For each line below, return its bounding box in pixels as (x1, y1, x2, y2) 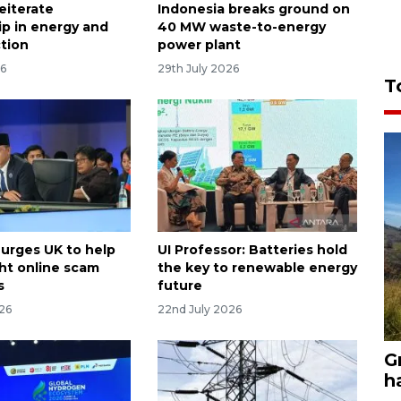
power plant (157, 36, 241, 53)
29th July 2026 (157, 61, 239, 75)
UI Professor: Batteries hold (157, 242, 347, 259)
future (157, 277, 202, 294)
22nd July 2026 (157, 303, 242, 317)
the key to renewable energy (157, 260, 357, 277)
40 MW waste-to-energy (157, 18, 326, 35)
